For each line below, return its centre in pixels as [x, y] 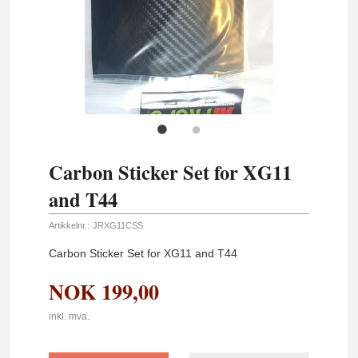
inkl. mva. [70, 316]
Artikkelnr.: [70, 225]
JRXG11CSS [117, 225]
